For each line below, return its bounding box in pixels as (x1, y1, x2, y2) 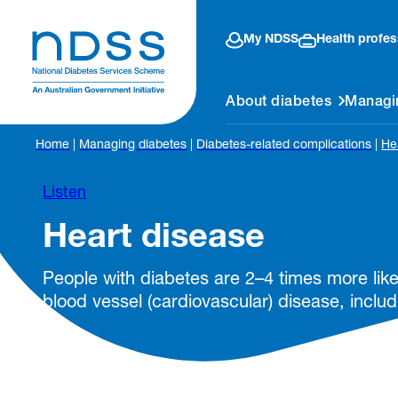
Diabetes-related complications (196, 139, 372, 152)
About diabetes (226, 95, 331, 110)
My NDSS (243, 34, 298, 46)
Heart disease (43, 223, 266, 257)
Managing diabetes (79, 139, 187, 152)
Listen (43, 186, 87, 202)
